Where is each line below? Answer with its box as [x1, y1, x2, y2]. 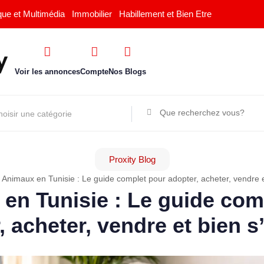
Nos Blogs [111, 67, 148, 76]
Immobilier [72, 9, 112, 19]
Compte [82, 67, 111, 76]
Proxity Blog [108, 154, 156, 164]
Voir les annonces [17, 67, 82, 76]
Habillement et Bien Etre [119, 9, 212, 19]
